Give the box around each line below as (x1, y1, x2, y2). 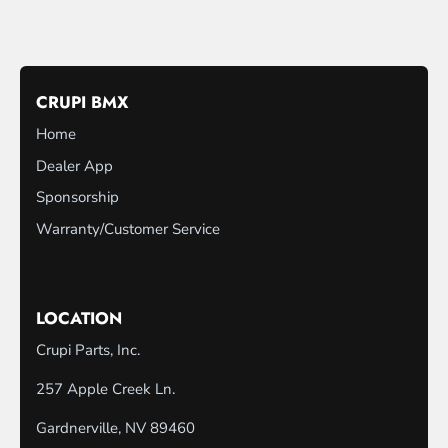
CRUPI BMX (36, 90, 128, 115)
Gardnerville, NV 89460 (36, 418, 195, 439)
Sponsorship (36, 187, 119, 208)
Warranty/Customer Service (36, 218, 220, 239)
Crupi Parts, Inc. (36, 340, 140, 361)
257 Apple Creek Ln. (36, 379, 175, 400)
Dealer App (36, 155, 113, 176)
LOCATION (36, 306, 122, 331)
